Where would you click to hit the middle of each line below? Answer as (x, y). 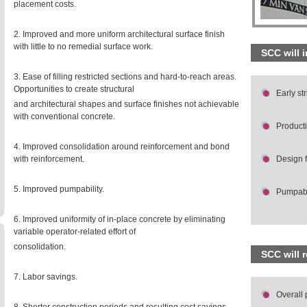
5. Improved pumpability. (59, 189)
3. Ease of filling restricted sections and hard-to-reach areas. (125, 77)
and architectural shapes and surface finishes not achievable (126, 104)
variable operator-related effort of (75, 232)
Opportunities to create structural (74, 89)
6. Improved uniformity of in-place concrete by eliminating (120, 219)
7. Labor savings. (46, 277)
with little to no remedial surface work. (83, 47)
